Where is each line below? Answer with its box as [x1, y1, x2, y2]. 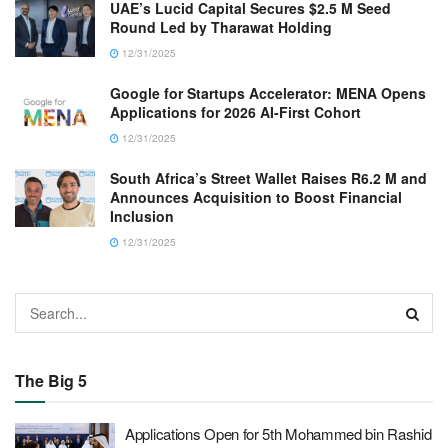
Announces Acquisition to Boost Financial [110, 187, 402, 208]
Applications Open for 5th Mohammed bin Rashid [125, 423, 432, 445]
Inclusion [110, 206, 174, 227]
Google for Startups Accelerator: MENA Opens [110, 83, 426, 104]
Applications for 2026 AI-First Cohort [110, 102, 361, 123]
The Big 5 [15, 369, 87, 393]
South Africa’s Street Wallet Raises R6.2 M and [110, 168, 427, 189]
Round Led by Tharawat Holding [110, 17, 332, 38]
